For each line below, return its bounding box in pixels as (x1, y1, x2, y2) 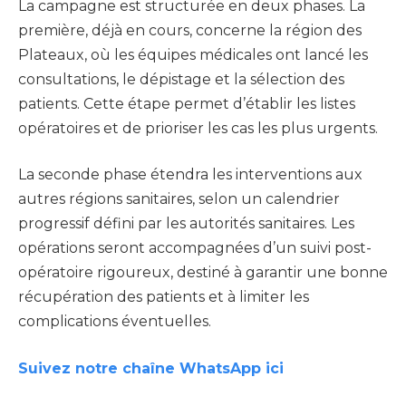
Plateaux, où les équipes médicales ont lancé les (18, 45, 368, 63)
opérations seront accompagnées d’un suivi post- (18, 239, 372, 257)
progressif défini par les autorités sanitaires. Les (18, 215, 354, 233)
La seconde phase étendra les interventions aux (18, 166, 362, 184)
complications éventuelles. (18, 313, 211, 331)
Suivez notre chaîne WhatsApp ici (18, 360, 288, 377)
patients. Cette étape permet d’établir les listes (18, 94, 355, 112)
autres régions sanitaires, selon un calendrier (18, 190, 340, 208)
